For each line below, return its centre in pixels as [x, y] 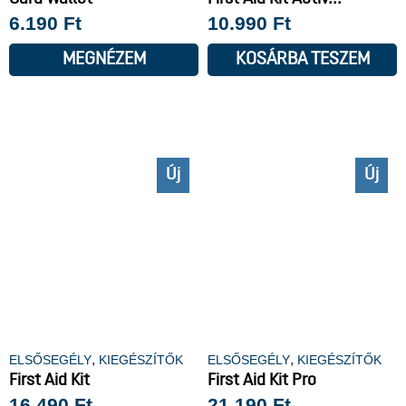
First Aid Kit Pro [262, 381]
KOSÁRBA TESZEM [302, 59]
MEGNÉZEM [104, 59]
